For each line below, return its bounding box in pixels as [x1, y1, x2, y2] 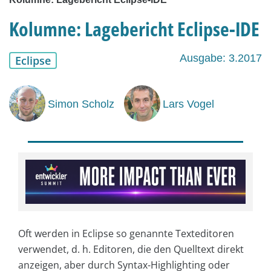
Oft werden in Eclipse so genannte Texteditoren [18, 226, 234, 240]
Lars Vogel [163, 97, 214, 110]
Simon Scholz [48, 97, 114, 110]
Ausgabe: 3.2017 [180, 52, 262, 65]
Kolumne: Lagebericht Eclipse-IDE [9, 16, 260, 42]
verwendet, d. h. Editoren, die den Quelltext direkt [18, 242, 244, 256]
